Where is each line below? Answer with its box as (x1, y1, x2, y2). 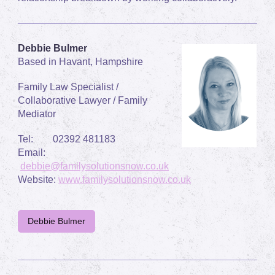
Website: (18, 174, 58, 185)
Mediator (18, 108, 56, 119)
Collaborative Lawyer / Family (18, 95, 147, 106)
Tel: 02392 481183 (18, 133, 115, 144)
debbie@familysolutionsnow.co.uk (20, 160, 169, 171)
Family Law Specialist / (18, 81, 118, 92)
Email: (18, 147, 53, 158)
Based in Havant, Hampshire (18, 56, 143, 67)
